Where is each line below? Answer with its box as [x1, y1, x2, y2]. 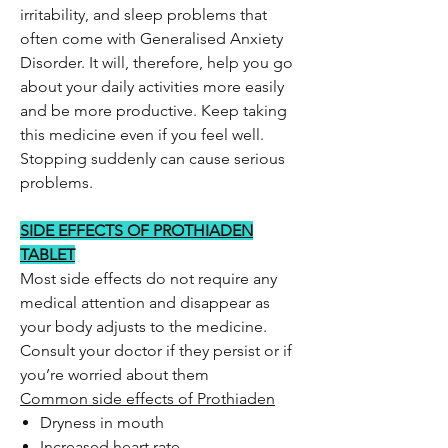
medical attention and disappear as [20, 293, 270, 312]
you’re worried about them [20, 365, 209, 384]
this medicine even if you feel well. [20, 125, 264, 144]
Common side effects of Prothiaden [20, 389, 275, 408]
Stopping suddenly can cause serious [20, 149, 285, 168]
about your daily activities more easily [20, 77, 284, 96]
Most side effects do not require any [20, 269, 277, 288]
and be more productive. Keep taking [20, 101, 287, 120]
